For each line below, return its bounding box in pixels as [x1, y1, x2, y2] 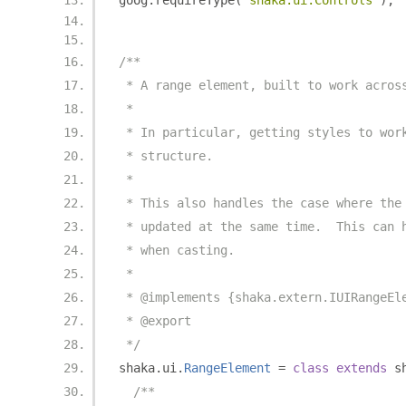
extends [336, 361, 387, 375]
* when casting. [119, 243, 235, 257]
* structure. [119, 149, 213, 163]
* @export [119, 314, 191, 328]
